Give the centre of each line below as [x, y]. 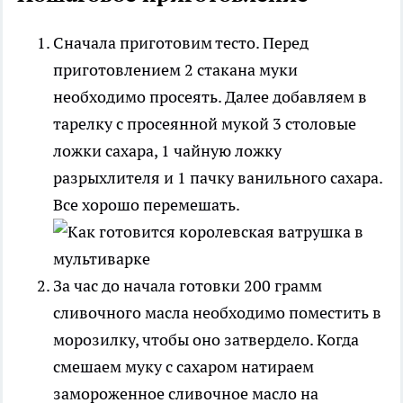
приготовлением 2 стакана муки [175, 69]
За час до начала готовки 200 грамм [188, 285]
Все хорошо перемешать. [146, 204]
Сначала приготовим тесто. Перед [181, 42]
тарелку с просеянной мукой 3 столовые [205, 123]
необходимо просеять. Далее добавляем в [210, 96]
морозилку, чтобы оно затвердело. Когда [206, 339]
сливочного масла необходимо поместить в [217, 312]
